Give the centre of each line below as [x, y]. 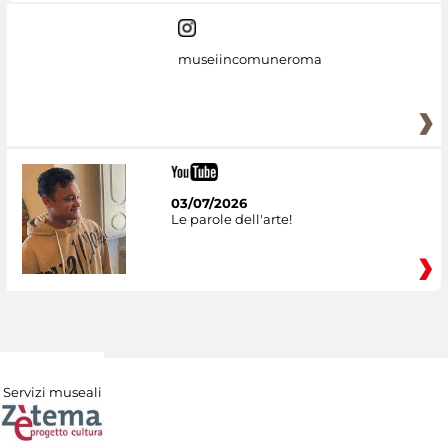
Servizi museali [52, 391]
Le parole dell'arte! [231, 218]
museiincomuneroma [249, 59]
